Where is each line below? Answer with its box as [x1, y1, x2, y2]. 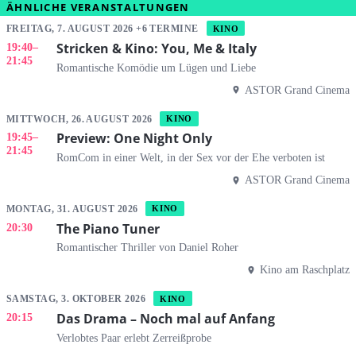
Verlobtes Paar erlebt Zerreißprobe [56, 331, 211, 344]
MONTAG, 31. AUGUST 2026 [6, 203, 141, 214]
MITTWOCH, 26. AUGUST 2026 [6, 114, 155, 124]
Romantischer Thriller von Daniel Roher [56, 241, 238, 254]
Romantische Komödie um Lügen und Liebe [56, 60, 256, 74]
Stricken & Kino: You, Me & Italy [56, 39, 257, 57]
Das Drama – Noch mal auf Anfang [56, 310, 275, 328]
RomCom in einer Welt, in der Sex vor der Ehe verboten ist [56, 150, 325, 164]
